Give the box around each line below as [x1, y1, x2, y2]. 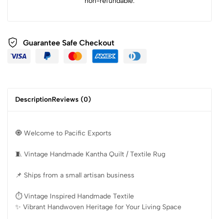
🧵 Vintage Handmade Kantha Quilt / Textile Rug [15, 150, 165, 159]
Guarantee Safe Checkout [23, 38, 114, 47]
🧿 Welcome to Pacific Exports [15, 129, 111, 138]
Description [15, 95, 52, 104]
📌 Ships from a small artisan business [15, 171, 134, 180]
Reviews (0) [52, 95, 91, 104]
